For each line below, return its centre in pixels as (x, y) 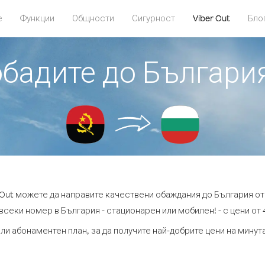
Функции (37, 18)
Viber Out (211, 18)
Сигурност (153, 18)
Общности (93, 18)
